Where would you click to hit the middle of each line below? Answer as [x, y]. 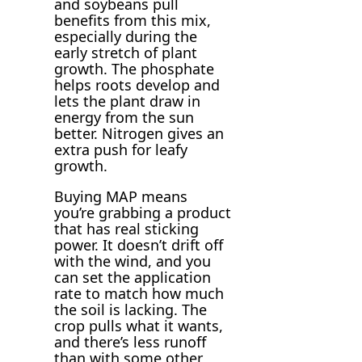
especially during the [126, 37]
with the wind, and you [133, 261]
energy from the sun [124, 118]
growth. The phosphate [135, 69]
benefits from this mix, [133, 21]
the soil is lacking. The [131, 310]
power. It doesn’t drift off [139, 245]
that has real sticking [127, 229]
